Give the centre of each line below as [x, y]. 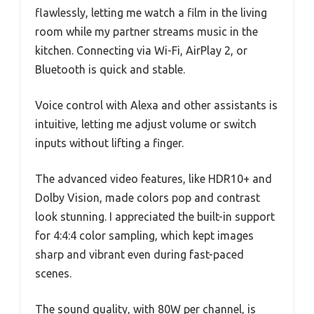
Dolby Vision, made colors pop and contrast [148, 197]
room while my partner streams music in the [146, 31]
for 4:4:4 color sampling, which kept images [144, 235]
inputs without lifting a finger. [109, 143]
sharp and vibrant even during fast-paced [139, 254]
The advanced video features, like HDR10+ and [153, 178]
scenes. [53, 273]
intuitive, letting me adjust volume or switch [146, 124]
